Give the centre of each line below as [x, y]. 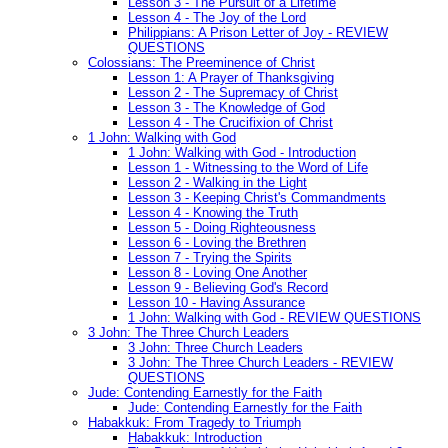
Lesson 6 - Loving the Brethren [217, 243]
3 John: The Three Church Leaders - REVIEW [260, 363]
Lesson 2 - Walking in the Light [217, 183]
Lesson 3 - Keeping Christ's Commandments [257, 198]
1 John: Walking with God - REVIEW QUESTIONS [274, 318]
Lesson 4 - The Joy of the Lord [217, 18]
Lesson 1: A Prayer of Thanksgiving [231, 78]
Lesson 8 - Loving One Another [217, 273]
